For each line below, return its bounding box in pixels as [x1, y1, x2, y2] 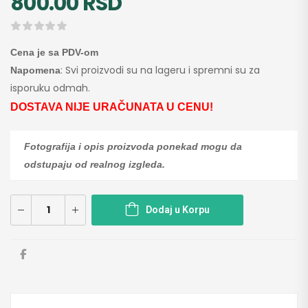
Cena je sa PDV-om [10, 46, 98, 58]
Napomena [10, 64, 60, 76]
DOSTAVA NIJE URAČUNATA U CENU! [10, 100, 213, 113]
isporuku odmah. [10, 80, 90, 95]
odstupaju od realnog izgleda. [24, 158, 165, 170]
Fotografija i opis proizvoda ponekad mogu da [24, 140, 242, 152]
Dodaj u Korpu [146, 203, 210, 215]
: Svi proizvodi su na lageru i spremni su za [60, 63, 260, 77]
